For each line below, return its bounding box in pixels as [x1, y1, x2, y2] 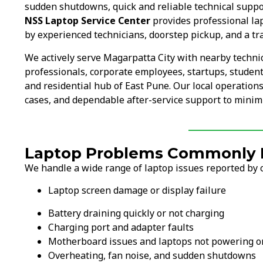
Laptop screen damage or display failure [48, 184, 226, 197]
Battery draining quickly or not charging [48, 206, 224, 220]
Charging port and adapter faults [48, 220, 194, 234]
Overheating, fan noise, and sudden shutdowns [48, 248, 256, 262]
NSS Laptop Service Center [25, 14, 150, 28]
